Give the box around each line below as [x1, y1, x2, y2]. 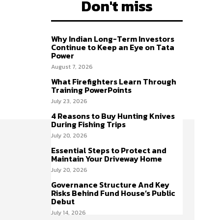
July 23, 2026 [51, 97, 87, 106]
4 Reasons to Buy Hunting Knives [51, 110, 175, 122]
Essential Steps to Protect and [51, 144, 166, 156]
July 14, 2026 [51, 208, 86, 217]
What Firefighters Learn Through [51, 76, 176, 87]
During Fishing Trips [51, 118, 126, 130]
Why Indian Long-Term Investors [51, 33, 174, 45]
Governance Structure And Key [51, 179, 169, 191]
